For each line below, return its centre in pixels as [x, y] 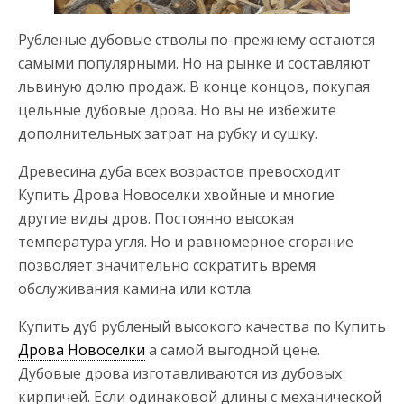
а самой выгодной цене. [233, 349]
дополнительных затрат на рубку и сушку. [168, 133]
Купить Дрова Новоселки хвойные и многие [176, 194]
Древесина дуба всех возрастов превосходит [179, 171]
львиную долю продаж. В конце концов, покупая [194, 86]
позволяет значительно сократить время [167, 265]
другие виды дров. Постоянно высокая [156, 218]
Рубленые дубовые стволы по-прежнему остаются [197, 39]
